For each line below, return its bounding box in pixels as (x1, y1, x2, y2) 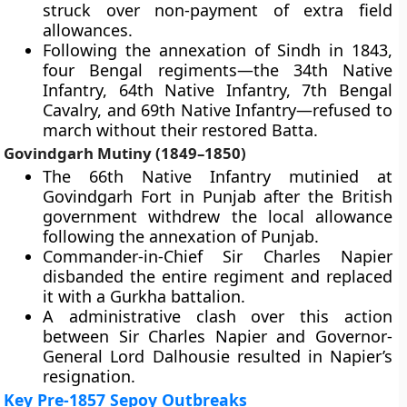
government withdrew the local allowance (43, 205, 392, 227)
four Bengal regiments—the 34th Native (43, 59, 392, 81)
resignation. (43, 365, 136, 387)
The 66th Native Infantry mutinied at (43, 165, 392, 187)
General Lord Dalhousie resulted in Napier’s (43, 345, 392, 367)
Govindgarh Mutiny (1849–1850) (4, 143, 247, 164)
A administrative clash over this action (43, 305, 392, 327)
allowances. (43, 19, 134, 41)
